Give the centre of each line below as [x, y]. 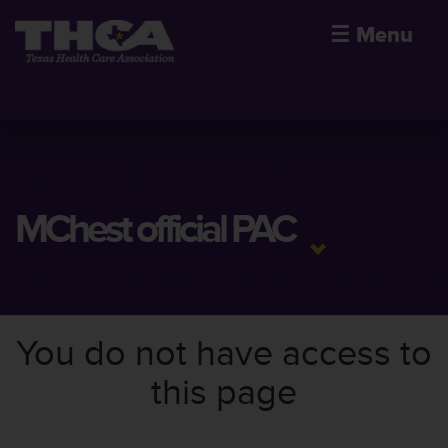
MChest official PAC [154, 229]
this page [224, 393]
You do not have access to [224, 354]
